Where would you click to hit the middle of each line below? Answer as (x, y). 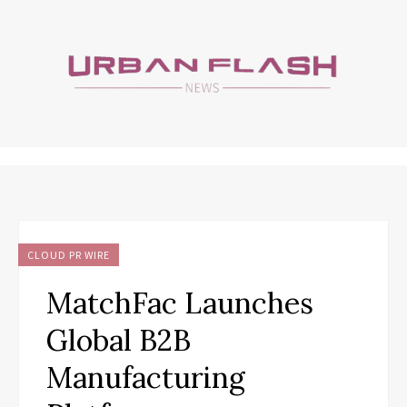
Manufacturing (146, 377)
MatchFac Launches (180, 303)
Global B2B (119, 340)
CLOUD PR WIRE (69, 254)
